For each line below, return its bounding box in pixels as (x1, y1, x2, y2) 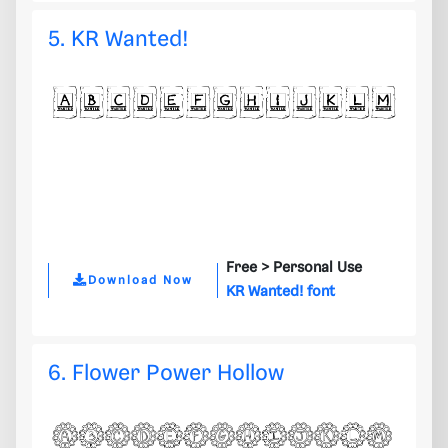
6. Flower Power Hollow (48, 362, 284, 386)
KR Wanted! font (226, 284, 335, 301)
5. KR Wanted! (48, 28, 189, 52)
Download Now (88, 273, 193, 287)
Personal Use (273, 260, 362, 277)
